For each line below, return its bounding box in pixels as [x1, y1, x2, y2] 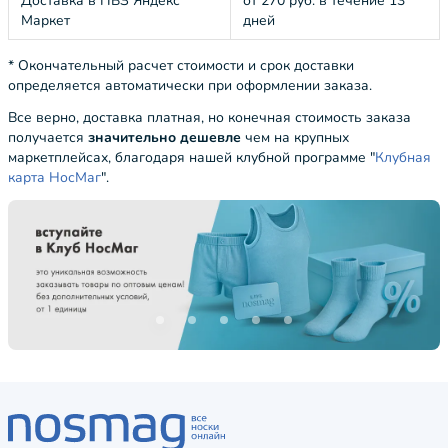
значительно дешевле [88, 128, 241, 147]
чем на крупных [241, 128, 349, 147]
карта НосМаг [8, 168, 101, 187]
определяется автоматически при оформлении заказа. [8, 76, 372, 95]
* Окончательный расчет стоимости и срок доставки [8, 56, 354, 75]
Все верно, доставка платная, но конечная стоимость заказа [8, 108, 411, 127]
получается [8, 128, 88, 147]
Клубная [375, 148, 431, 167]
